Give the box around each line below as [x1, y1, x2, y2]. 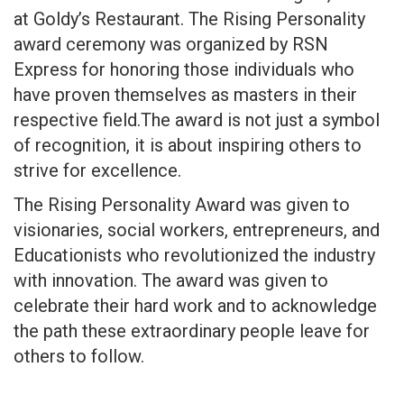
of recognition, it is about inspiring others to [14, 133, 362, 156]
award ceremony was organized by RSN [14, 32, 328, 55]
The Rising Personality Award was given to [14, 193, 350, 216]
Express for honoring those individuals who [14, 58, 354, 80]
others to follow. [14, 344, 149, 367]
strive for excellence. [14, 159, 181, 181]
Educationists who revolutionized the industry [14, 243, 375, 266]
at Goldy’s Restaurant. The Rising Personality [14, 7, 365, 30]
